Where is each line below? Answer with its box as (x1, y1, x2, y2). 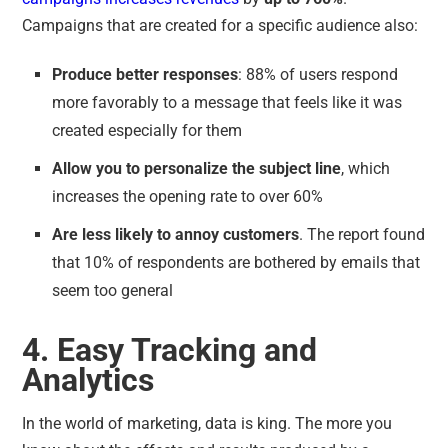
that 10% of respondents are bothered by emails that (52, 252, 421, 272)
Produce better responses (52, 64, 239, 84)
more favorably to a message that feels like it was (52, 92, 403, 112)
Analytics (22, 360, 155, 399)
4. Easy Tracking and (22, 330, 318, 369)
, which (341, 158, 391, 178)
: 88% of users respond (238, 64, 399, 84)
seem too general (52, 280, 178, 300)
